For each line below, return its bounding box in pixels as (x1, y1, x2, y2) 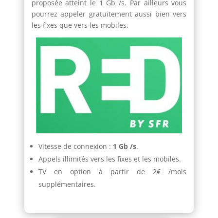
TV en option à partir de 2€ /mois (38, 166, 187, 176)
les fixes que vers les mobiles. (31, 20, 128, 30)
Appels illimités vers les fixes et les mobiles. (38, 154, 181, 163)
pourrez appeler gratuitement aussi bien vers (31, 9, 187, 18)
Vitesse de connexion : (38, 141, 113, 151)
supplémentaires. (38, 179, 96, 189)
